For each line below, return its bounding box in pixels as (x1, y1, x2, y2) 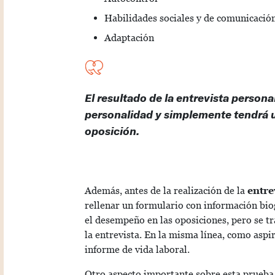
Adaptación (104, 32, 154, 44)
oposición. (85, 124, 139, 138)
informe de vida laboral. (85, 244, 190, 256)
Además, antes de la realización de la (85, 185, 247, 197)
